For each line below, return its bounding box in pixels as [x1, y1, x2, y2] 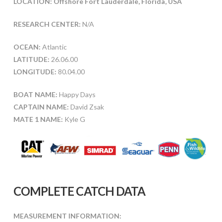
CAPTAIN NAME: [13, 102, 69, 111]
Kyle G [64, 114, 85, 123]
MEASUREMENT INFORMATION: [13, 212, 121, 221]
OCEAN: [13, 42, 41, 51]
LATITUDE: [13, 55, 50, 63]
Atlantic [40, 42, 67, 51]
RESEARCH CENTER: [13, 19, 81, 28]
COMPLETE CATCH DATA [13, 184, 146, 199]
